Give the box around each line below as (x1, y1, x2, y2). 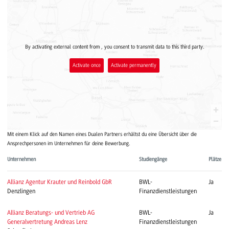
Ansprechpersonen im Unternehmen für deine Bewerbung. (7, 140, 130, 147)
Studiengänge (139, 156, 167, 163)
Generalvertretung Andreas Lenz (7, 218, 87, 226)
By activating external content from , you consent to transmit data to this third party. (25, 43, 204, 51)
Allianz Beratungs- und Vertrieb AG (7, 209, 95, 217)
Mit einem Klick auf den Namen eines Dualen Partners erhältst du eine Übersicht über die (7, 131, 197, 138)
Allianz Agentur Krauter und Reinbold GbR (7, 178, 112, 186)
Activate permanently (110, 61, 156, 68)
